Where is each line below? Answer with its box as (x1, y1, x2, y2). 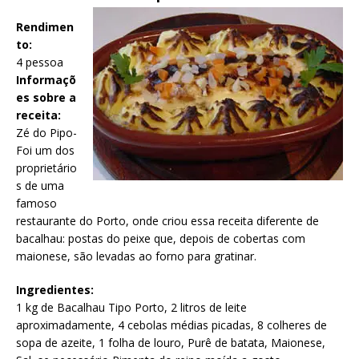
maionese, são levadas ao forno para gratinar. (16, 248, 256, 264)
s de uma (16, 178, 64, 194)
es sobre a (16, 90, 76, 106)
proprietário (16, 160, 77, 176)
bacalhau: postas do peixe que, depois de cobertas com (16, 231, 305, 247)
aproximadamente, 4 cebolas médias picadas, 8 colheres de (16, 317, 327, 333)
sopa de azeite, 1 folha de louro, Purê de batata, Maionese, (16, 335, 325, 351)
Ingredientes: (16, 282, 94, 298)
